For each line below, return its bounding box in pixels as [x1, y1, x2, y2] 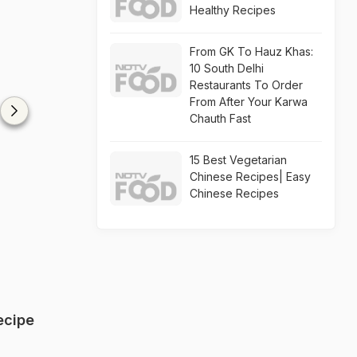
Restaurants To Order [190, 78, 303, 92]
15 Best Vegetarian [190, 153, 287, 167]
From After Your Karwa [190, 95, 308, 108]
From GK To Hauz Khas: [190, 45, 313, 58]
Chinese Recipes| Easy [190, 170, 311, 183]
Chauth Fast [190, 112, 251, 125]
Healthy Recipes [190, 3, 276, 17]
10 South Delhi [190, 61, 264, 75]
